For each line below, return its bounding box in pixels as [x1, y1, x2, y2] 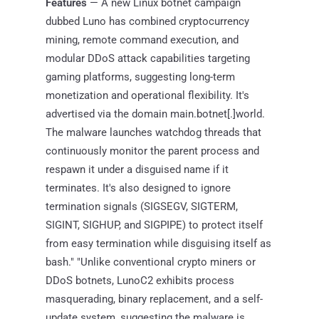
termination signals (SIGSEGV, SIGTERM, [46, 199, 238, 213]
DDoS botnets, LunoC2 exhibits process [46, 273, 234, 287]
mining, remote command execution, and [46, 33, 239, 46]
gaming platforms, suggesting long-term [46, 70, 235, 83]
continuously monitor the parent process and [46, 144, 259, 157]
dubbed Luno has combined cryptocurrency [46, 14, 249, 28]
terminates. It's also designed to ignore [46, 181, 231, 194]
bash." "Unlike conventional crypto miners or [46, 255, 256, 268]
